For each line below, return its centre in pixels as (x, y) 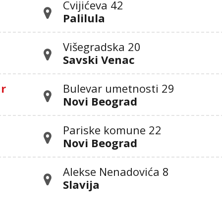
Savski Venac (99, 59)
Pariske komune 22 (112, 130)
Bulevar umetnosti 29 (119, 88)
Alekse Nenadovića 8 (116, 171)
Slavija (82, 184)
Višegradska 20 (102, 46)
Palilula (84, 18)
